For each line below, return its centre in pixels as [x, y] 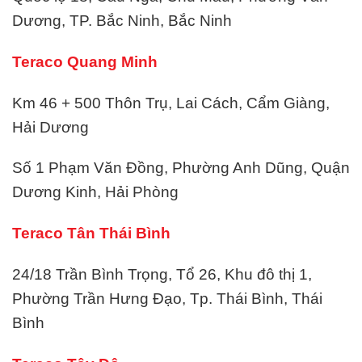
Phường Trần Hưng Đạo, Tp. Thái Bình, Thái [167, 298]
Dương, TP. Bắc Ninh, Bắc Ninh [122, 20]
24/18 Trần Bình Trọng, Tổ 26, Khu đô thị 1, [162, 274]
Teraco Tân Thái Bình [91, 234]
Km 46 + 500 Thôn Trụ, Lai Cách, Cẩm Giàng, [171, 103]
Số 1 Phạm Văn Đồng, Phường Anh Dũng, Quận [181, 168]
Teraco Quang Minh [85, 61]
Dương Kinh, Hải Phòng [95, 192]
